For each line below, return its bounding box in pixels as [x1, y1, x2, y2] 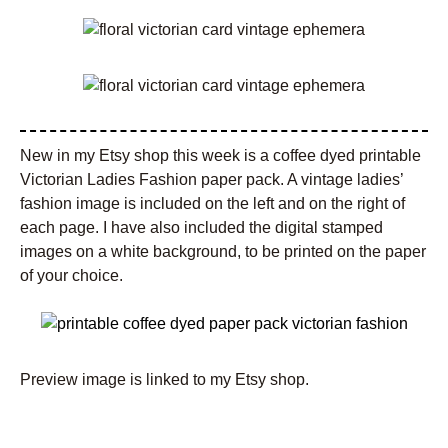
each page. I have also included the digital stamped [20, 219, 383, 237]
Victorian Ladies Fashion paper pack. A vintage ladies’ [20, 171, 404, 189]
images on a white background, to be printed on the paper [20, 243, 426, 261]
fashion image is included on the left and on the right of [20, 195, 405, 213]
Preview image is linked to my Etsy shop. [20, 371, 309, 389]
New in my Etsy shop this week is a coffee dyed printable [20, 147, 421, 165]
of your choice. [20, 267, 123, 285]
